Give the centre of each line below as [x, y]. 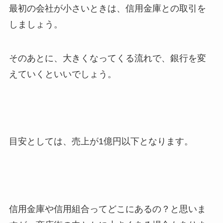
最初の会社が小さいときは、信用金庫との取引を [107, 8]
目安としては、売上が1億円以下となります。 [101, 142]
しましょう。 [36, 24]
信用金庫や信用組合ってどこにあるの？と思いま [107, 209]
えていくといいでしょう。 [62, 74]
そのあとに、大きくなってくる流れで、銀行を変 [107, 58]
